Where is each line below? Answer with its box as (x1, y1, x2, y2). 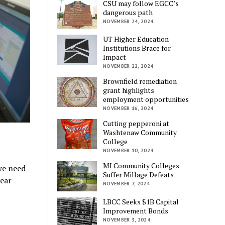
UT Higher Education (103, 34, 169, 44)
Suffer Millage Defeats (103, 170, 174, 180)
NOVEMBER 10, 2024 (103, 147, 154, 154)
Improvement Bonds (103, 205, 169, 215)
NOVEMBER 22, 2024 (103, 63, 154, 70)
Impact (103, 52, 127, 62)
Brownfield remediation (103, 76, 177, 86)
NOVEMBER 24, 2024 (103, 18, 154, 25)
